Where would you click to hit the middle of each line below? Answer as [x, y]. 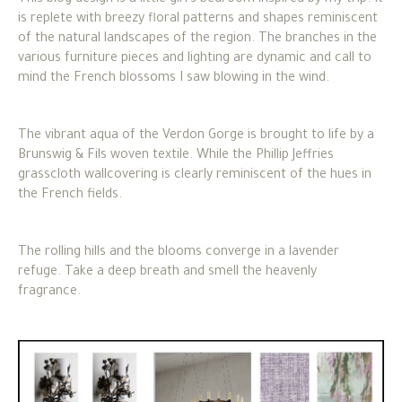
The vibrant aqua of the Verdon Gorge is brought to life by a [196, 136]
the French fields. [70, 195]
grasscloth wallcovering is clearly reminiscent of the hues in [195, 175]
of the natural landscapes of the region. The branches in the [197, 39]
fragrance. [51, 292]
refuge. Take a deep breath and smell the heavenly [167, 272]
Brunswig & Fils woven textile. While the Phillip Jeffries [176, 156]
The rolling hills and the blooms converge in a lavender [179, 253]
